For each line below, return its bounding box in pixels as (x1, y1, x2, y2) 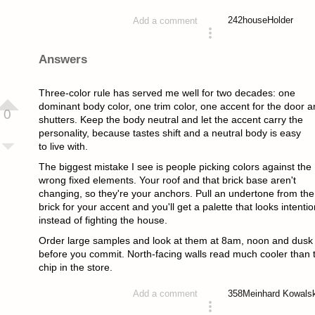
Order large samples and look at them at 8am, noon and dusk (38, 235, 313, 247)
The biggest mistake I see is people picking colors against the (38, 161, 311, 173)
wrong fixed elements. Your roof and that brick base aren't (38, 174, 296, 186)
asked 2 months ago (89, 40, 173, 51)
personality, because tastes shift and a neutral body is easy (38, 127, 301, 139)
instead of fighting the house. (38, 214, 167, 226)
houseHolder (243, 15, 294, 26)
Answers (38, 53, 87, 67)
